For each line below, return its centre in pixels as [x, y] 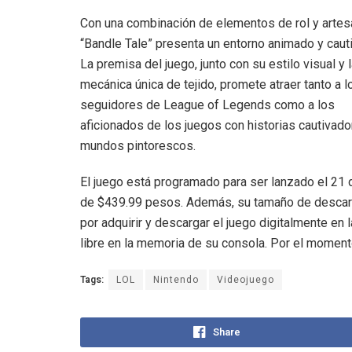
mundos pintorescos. [138, 145]
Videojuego [246, 279]
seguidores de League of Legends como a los [207, 104]
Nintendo [176, 279]
